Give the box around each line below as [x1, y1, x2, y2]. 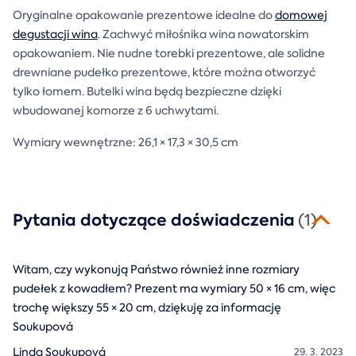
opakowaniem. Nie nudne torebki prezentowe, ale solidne [13, 45, 325, 60]
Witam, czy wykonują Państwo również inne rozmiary [13, 261, 300, 277]
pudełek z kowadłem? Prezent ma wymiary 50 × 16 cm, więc [13, 281, 335, 296]
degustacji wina [13, 26, 98, 41]
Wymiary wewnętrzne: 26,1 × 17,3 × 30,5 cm [13, 134, 238, 149]
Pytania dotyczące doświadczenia [13, 208, 295, 231]
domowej [275, 7, 327, 22]
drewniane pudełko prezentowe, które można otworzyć [13, 64, 315, 79]
